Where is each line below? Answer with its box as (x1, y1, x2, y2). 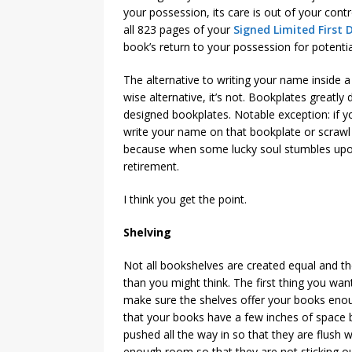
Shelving (123, 225, 171, 240)
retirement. (123, 159, 179, 174)
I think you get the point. (123, 192, 247, 207)
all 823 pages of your (123, 22, 233, 37)
